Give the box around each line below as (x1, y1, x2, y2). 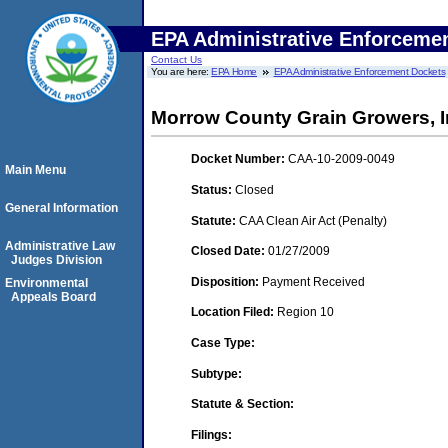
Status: (191, 182, 235, 197)
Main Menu (5, 163, 66, 177)
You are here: (151, 66, 212, 77)
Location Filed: (191, 305, 277, 320)
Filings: (191, 427, 232, 442)
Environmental (5, 276, 88, 290)
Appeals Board (11, 290, 96, 304)
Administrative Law (5, 239, 115, 253)
